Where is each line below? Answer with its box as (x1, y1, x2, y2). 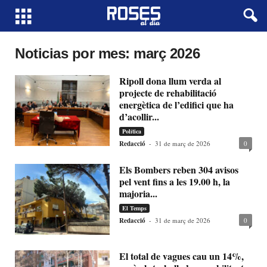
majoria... (119, 187, 158, 200)
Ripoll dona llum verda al (119, 74, 222, 88)
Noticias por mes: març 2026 (15, 45, 200, 61)
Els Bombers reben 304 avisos (119, 163, 239, 176)
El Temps (122, 204, 147, 212)
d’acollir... (119, 110, 160, 123)
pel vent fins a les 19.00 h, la (119, 175, 231, 188)
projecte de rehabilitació (119, 86, 217, 100)
